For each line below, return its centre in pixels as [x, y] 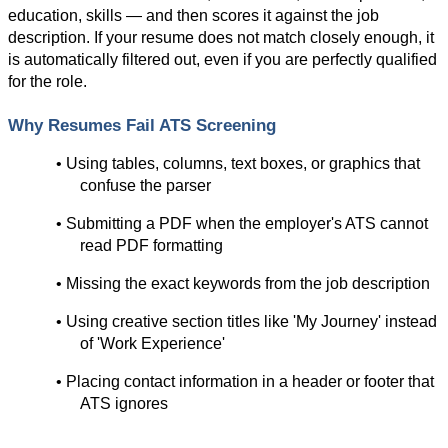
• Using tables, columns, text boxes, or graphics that [238, 163]
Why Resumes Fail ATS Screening [142, 125]
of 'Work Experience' [152, 343]
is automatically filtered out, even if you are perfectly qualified [222, 60]
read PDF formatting [151, 245]
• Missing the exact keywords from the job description [243, 283]
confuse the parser [145, 185]
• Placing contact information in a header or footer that [245, 381]
